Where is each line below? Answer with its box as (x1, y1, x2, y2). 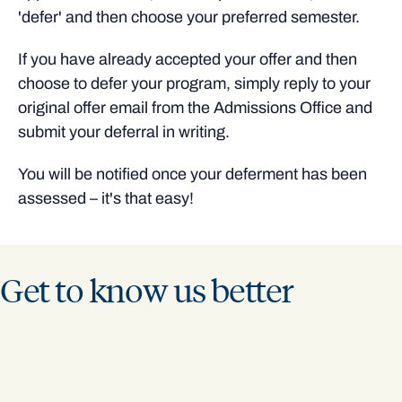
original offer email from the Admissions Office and (18, 99, 372, 118)
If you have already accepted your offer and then (18, 50, 357, 69)
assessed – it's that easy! (18, 189, 194, 208)
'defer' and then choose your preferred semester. (18, 8, 360, 27)
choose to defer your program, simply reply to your (18, 74, 371, 93)
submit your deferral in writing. (18, 123, 230, 142)
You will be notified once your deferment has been (18, 165, 367, 184)
